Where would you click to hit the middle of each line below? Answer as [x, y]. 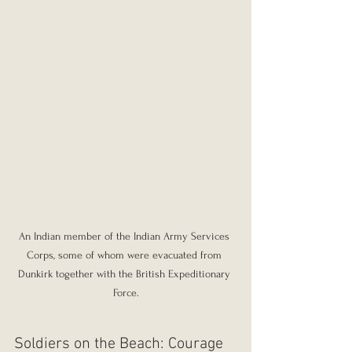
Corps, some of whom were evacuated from [126, 255]
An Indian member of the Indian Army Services [126, 236]
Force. [126, 293]
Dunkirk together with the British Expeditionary [126, 274]
